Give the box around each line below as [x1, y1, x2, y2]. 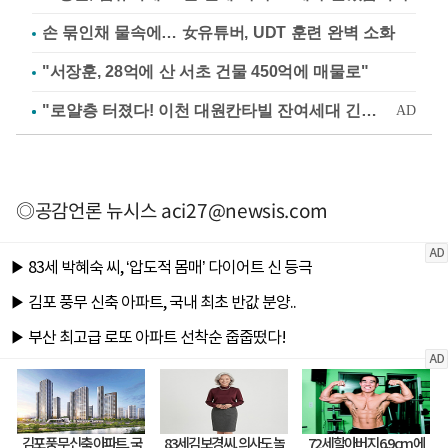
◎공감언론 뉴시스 [16, 195, 161, 224]
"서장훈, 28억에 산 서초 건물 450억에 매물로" [42, 62, 369, 80]
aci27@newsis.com [161, 195, 329, 224]
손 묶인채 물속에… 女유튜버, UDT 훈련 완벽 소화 [42, 23, 395, 41]
